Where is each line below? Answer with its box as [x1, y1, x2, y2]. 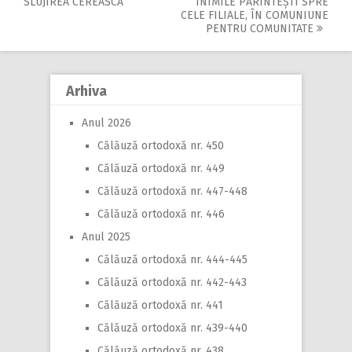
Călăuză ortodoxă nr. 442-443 [97, 275, 247, 289]
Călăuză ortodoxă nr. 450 [97, 138, 224, 152]
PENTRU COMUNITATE [206, 21, 317, 35]
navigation [24, 5, 140, 34]
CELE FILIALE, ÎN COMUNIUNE [181, 8, 328, 22]
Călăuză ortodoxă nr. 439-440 [97, 321, 247, 335]
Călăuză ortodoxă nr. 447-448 [97, 184, 247, 198]
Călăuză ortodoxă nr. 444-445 [97, 252, 247, 266]
